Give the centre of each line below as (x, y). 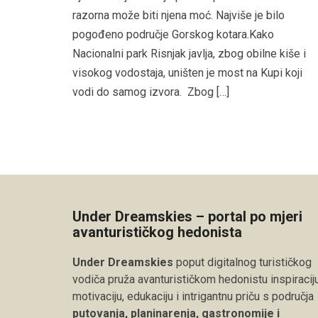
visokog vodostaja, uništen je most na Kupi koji (187, 72)
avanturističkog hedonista (157, 232)
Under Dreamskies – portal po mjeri (187, 216)
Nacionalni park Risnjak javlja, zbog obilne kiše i (189, 53)
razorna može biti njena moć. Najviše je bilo (179, 15)
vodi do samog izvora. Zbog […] (151, 92)
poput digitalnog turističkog (242, 262)
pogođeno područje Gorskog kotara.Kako (173, 34)
